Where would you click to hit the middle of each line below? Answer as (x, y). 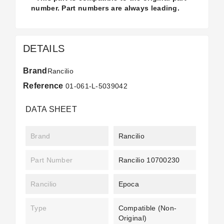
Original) (132, 218)
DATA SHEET (51, 109)
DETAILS (44, 48)
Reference (43, 86)
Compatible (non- (147, 208)
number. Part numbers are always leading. (105, 8)
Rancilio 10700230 (149, 160)
